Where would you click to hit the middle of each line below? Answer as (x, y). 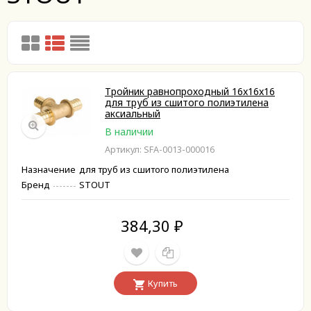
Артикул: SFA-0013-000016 (160, 150)
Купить (163, 283)
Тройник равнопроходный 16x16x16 (190, 91)
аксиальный (133, 114)
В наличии (129, 132)
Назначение (49, 169)
